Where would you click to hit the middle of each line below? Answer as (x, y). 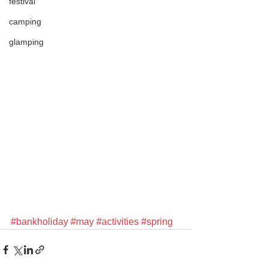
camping (25, 22)
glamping (26, 42)
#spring (157, 222)
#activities (118, 222)
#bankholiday (39, 222)
